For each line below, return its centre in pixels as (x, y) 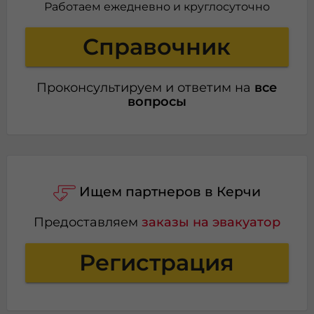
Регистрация (157, 262)
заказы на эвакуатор (211, 221)
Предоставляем (87, 221)
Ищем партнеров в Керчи (170, 192)
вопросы (157, 101)
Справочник (157, 46)
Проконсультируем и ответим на (146, 87)
